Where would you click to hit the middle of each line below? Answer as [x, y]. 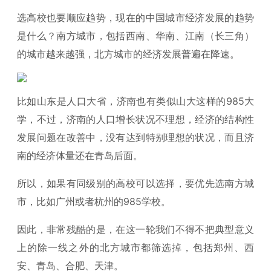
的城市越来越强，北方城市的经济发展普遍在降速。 [128, 54]
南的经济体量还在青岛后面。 [80, 155]
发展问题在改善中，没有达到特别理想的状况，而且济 [135, 137]
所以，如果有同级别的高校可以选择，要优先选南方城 [135, 183]
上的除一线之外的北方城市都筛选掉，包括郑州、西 [135, 247]
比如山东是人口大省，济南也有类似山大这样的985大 [135, 101]
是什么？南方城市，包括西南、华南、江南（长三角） [135, 36]
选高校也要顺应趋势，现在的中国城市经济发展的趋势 [135, 18]
